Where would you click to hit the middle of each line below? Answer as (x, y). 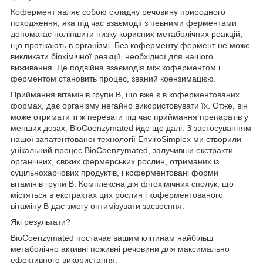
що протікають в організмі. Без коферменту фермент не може (130, 45)
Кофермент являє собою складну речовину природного (118, 11)
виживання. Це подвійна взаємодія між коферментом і (115, 67)
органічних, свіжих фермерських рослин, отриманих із (115, 161)
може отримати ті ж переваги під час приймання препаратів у (129, 117)
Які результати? (41, 222)
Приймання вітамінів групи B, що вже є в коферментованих (125, 94)
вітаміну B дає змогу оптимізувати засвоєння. (97, 206)
